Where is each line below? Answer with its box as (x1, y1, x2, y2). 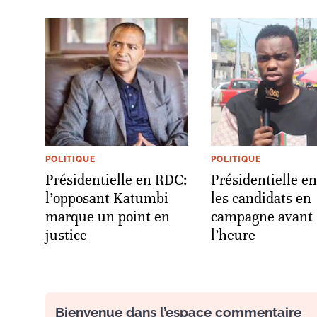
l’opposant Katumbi (45, 189, 168, 207)
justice (45, 226, 87, 244)
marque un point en (45, 207, 170, 226)
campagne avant (211, 207, 313, 226)
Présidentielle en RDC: (45, 171, 188, 189)
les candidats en (211, 189, 311, 207)
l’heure (211, 226, 255, 244)
